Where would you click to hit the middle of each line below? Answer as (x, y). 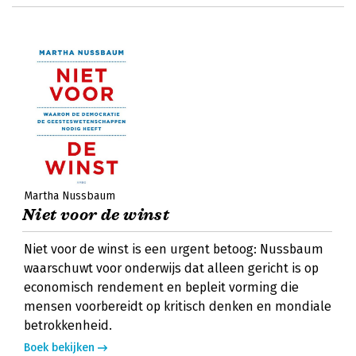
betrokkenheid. (68, 325)
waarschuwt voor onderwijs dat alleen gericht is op (171, 268)
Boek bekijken (59, 348)
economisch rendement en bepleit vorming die (161, 287)
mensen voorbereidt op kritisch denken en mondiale (178, 306)
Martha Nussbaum (70, 196)
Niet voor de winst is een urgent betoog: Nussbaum (174, 249)
